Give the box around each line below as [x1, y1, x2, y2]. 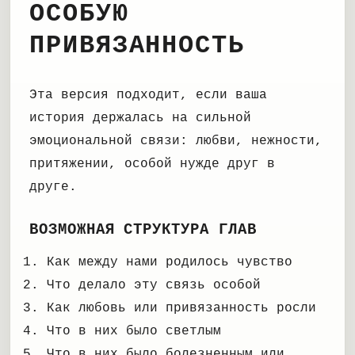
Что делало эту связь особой [47, 278, 261, 292]
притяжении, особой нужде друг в [29, 157, 275, 171]
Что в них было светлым [47, 324, 221, 338]
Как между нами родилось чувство [47, 255, 292, 269]
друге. [29, 180, 77, 194]
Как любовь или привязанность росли [47, 301, 316, 315]
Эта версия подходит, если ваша [29, 88, 267, 102]
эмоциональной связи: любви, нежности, [29, 134, 323, 148]
